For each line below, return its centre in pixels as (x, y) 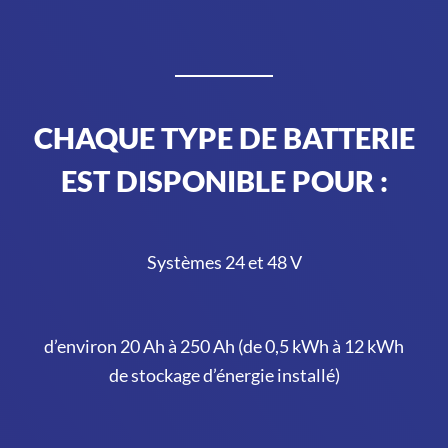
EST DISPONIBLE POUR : (224, 180)
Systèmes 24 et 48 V (224, 261)
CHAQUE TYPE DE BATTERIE (224, 137)
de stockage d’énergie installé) (224, 374)
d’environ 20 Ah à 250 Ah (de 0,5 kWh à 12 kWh (224, 345)
